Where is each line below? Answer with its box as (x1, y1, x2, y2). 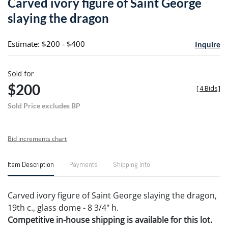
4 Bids (199, 83, 217, 93)
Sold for (8, 68, 34, 78)
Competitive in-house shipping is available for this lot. (8, 214, 212, 225)
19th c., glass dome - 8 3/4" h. (8, 202, 119, 213)
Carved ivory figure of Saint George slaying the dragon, (8, 189, 217, 201)
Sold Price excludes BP (8, 101, 80, 110)
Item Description (8, 159, 54, 169)
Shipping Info (113, 159, 150, 169)
